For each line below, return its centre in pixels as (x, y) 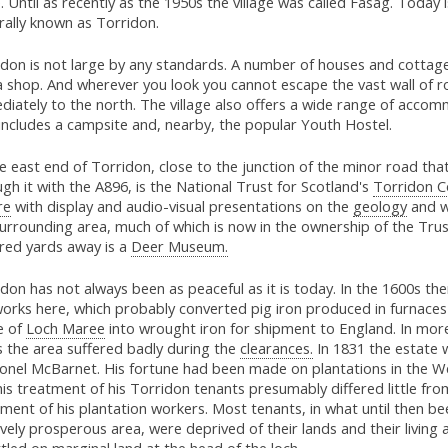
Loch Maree (65, 328)
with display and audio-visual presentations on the (181, 206)
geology (379, 206)
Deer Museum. (179, 246)
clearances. (276, 348)
